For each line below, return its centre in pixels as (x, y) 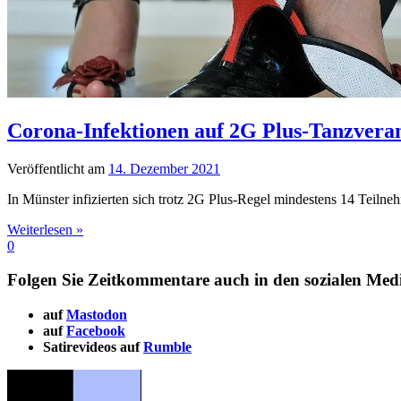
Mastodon (97, 315)
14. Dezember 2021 (164, 168)
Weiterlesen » (45, 229)
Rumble (167, 347)
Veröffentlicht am (58, 168)
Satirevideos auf (93, 347)
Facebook (96, 331)
